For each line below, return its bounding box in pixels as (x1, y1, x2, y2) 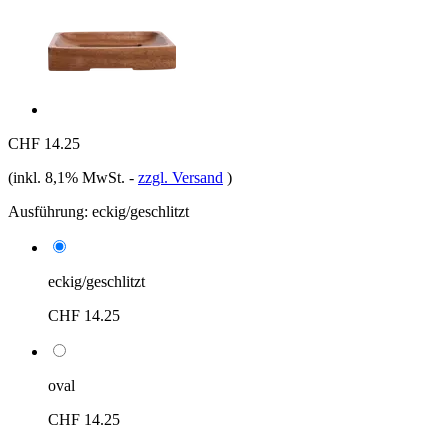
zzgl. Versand (138, 168, 223, 186)
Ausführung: (8, 202, 88, 220)
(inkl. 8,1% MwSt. (8, 168, 129, 186)
